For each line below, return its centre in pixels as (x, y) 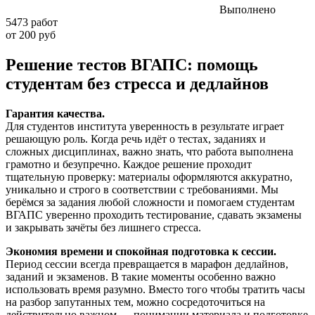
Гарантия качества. (55, 114)
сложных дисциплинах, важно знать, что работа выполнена (149, 152)
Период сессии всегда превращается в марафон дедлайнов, (147, 264)
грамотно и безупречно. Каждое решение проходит (129, 165)
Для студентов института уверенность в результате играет (145, 127)
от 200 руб (31, 35)
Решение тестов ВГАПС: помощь (132, 65)
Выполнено (247, 10)
